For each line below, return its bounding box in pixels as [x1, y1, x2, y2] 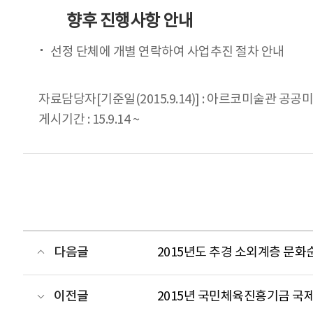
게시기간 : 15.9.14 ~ [38, 112, 139, 127]
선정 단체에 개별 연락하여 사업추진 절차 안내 [50, 44, 284, 59]
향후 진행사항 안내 [66, 11, 193, 31]
